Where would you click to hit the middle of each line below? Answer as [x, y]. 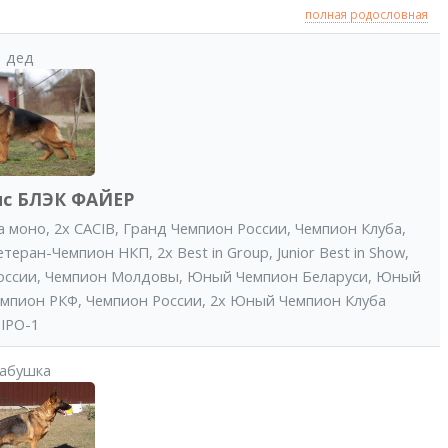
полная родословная [366, 14]
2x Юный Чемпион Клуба [298, 299]
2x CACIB [84, 227]
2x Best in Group [213, 251]
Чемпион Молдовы [112, 275]
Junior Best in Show [341, 251]
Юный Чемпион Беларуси [278, 275]
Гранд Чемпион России [204, 227]
